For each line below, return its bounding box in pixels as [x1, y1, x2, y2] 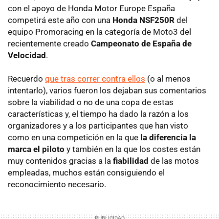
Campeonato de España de [91, 38, 192, 48]
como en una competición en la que [8, 132, 140, 142]
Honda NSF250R [112, 15, 175, 25]
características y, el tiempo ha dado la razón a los [8, 109, 189, 119]
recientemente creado [8, 38, 91, 48]
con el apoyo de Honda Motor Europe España [8, 3, 175, 13]
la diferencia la [140, 132, 196, 142]
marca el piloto [8, 144, 65, 154]
